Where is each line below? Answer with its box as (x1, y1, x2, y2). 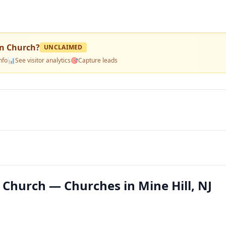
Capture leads (78, 56, 118, 65)
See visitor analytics (15, 56, 71, 65)
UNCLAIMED (44, 43, 83, 51)
